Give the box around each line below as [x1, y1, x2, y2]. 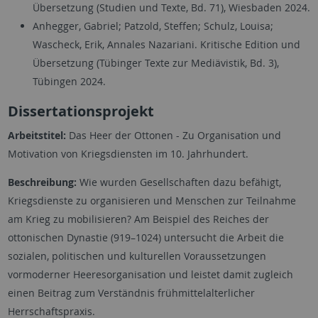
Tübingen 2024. [32, 74, 106, 88]
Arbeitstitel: [7, 128, 66, 142]
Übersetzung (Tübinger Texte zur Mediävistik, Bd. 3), [32, 55, 279, 70]
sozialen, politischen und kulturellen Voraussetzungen [7, 248, 266, 263]
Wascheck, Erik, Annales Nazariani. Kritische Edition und [32, 37, 300, 51]
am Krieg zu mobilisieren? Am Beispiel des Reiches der [7, 212, 269, 226]
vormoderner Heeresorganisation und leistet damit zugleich [7, 267, 293, 281]
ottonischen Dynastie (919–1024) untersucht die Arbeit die [7, 230, 284, 244]
